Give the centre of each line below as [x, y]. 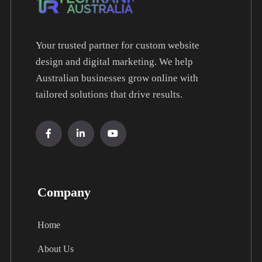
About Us [55, 249]
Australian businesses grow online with [117, 78]
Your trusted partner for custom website [117, 45]
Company [64, 192]
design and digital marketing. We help [114, 61]
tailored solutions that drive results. [109, 94]
